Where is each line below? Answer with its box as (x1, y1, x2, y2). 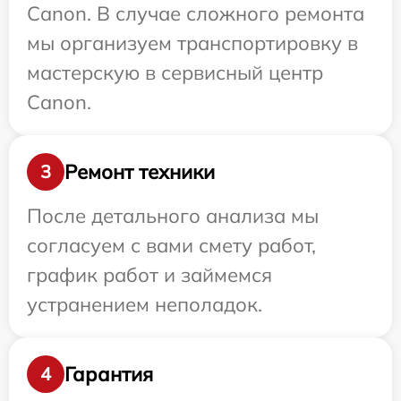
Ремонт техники (64, 158, 215, 184)
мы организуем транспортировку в (27, 30, 358, 55)
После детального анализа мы (27, 203, 319, 228)
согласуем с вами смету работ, (27, 233, 316, 258)
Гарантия (64, 361, 153, 387)
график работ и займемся (27, 262, 272, 287)
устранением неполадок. (27, 292, 262, 317)
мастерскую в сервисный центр (27, 60, 323, 85)
